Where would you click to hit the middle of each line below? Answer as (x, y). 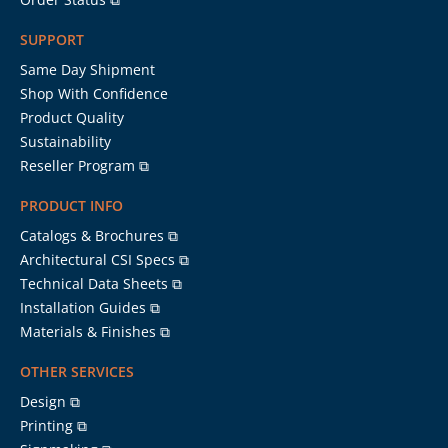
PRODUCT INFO (71, 205)
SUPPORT (52, 39)
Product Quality (72, 117)
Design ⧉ (50, 401)
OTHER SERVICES (77, 371)
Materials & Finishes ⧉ (95, 331)
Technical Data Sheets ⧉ (101, 283)
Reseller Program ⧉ (84, 165)
